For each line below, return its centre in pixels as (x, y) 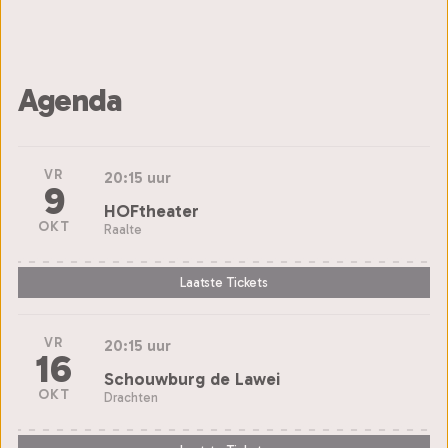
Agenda (70, 100)
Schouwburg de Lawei (192, 378)
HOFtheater (151, 210)
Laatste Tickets (224, 283)
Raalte (123, 229)
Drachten (131, 397)
